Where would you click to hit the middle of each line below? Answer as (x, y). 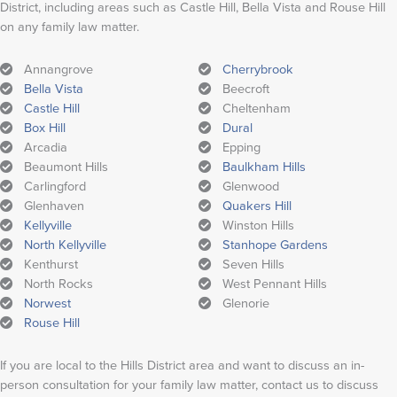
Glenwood (245, 186)
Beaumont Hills (61, 166)
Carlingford (50, 186)
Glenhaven (49, 206)
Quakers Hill (257, 206)
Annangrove (53, 69)
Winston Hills (253, 226)
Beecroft (241, 88)
